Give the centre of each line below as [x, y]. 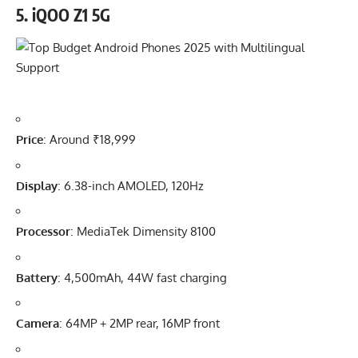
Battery [37, 277]
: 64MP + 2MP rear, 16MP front [139, 324]
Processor [43, 232]
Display [37, 185]
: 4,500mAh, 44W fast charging [142, 277]
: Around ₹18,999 [89, 140]
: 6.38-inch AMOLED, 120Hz [131, 185]
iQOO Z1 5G [71, 15]
